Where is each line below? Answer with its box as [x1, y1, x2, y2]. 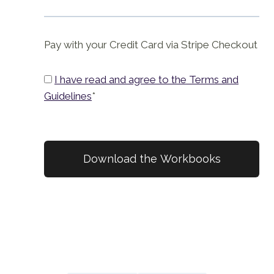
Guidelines [44, 90, 92, 103]
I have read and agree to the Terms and [54, 73, 239, 86]
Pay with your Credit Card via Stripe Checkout [44, 39, 257, 51]
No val [43, 142, 75, 155]
